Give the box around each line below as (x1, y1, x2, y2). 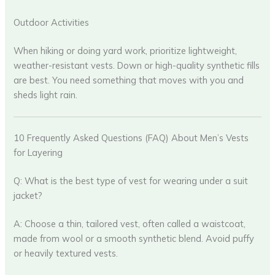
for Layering (14, 147, 63, 158)
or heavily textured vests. (14, 247, 118, 259)
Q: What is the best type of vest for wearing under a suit (14, 174, 249, 187)
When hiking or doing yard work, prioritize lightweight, (14, 44, 238, 56)
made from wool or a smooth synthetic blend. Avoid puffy (14, 232, 255, 244)
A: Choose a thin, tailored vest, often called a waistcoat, (14, 217, 246, 230)
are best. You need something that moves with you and (14, 74, 244, 86)
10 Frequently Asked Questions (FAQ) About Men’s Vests (14, 132, 249, 144)
